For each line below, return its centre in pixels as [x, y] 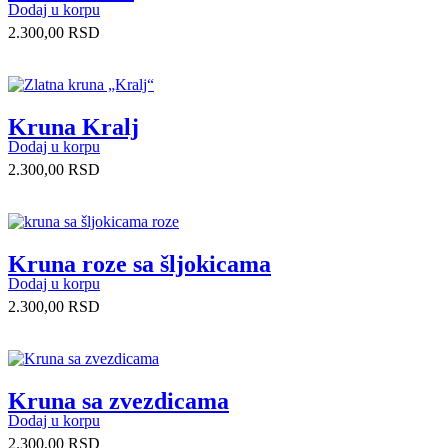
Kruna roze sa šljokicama [139, 263]
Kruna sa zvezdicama [118, 400]
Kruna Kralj [73, 127]
